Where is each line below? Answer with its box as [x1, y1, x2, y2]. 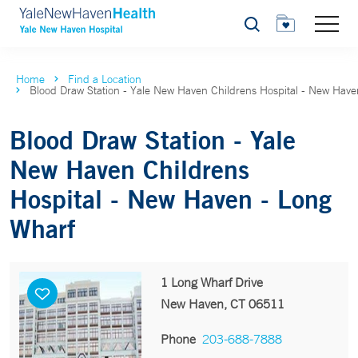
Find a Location [68, 72, 141, 86]
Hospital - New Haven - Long [10, 183, 332, 214]
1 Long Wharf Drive [160, 274, 263, 290]
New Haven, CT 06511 [160, 296, 284, 312]
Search [243, 22, 279, 35]
